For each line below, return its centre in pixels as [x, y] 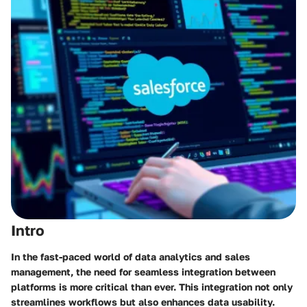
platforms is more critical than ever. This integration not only [152, 286]
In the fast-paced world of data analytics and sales [131, 256]
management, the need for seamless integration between [143, 271]
